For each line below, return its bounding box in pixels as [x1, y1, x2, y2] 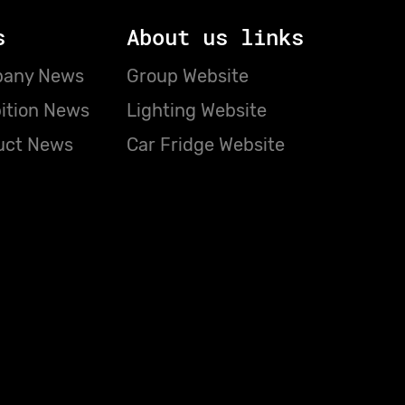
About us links [126, 23, 304, 52]
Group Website [126, 65, 249, 88]
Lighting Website [126, 99, 267, 122]
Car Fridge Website [126, 134, 285, 156]
